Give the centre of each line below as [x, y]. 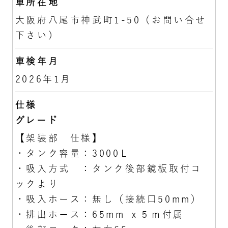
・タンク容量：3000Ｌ [73, 153]
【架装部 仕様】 [59, 138]
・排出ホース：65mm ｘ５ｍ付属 [99, 214]
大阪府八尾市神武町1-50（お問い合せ [111, 20]
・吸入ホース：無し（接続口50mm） [108, 199]
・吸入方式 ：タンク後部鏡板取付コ [108, 168]
